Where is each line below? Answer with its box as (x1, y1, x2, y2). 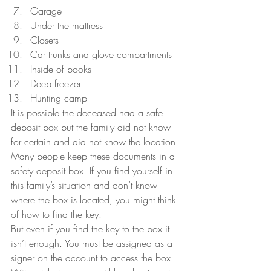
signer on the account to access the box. (11, 251, 180, 264)
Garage (30, 4, 62, 18)
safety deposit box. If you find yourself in (11, 164, 175, 177)
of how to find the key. (11, 207, 102, 221)
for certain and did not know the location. (11, 135, 181, 148)
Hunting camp (30, 91, 87, 105)
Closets (30, 33, 59, 47)
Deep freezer (30, 77, 81, 90)
